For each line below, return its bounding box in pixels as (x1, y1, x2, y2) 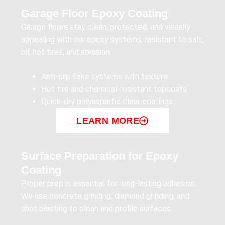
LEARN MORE (76, 116, 140, 126)
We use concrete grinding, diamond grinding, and (21, 191, 189, 201)
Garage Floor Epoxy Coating (21, 7, 168, 20)
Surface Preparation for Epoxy (21, 150, 178, 163)
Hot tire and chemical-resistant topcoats (41, 84, 187, 94)
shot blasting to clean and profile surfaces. (21, 204, 172, 214)
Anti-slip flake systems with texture (41, 72, 168, 82)
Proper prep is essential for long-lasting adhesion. (21, 179, 196, 189)
